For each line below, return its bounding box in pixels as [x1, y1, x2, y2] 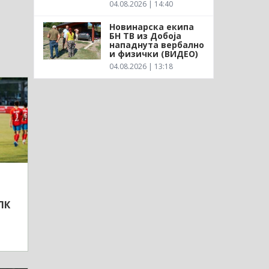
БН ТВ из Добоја [109, 29, 181, 41]
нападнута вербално [109, 38, 204, 50]
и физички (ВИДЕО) [109, 47, 198, 59]
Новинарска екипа [109, 20, 194, 32]
